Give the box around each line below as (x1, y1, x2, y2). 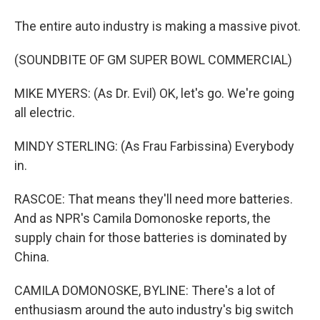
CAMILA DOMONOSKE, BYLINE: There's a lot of (14, 283, 276, 298)
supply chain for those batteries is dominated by (14, 230, 287, 245)
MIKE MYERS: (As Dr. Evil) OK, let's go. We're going (14, 86, 294, 101)
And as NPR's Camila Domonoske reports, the (14, 211, 271, 226)
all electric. (14, 105, 75, 120)
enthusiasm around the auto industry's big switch (14, 302, 294, 317)
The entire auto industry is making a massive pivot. (14, 19, 301, 34)
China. (14, 249, 49, 264)
